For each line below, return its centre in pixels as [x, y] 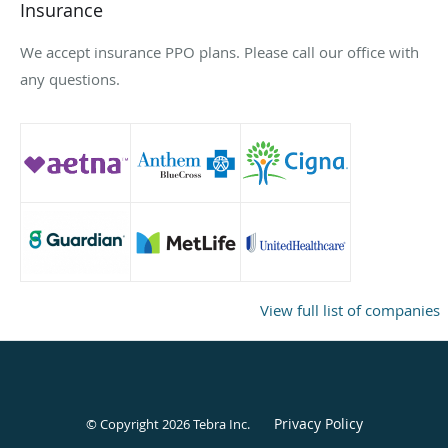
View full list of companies [350, 309]
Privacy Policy [318, 423]
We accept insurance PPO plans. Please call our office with [219, 51]
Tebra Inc [219, 423]
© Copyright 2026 [139, 423]
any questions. [70, 78]
